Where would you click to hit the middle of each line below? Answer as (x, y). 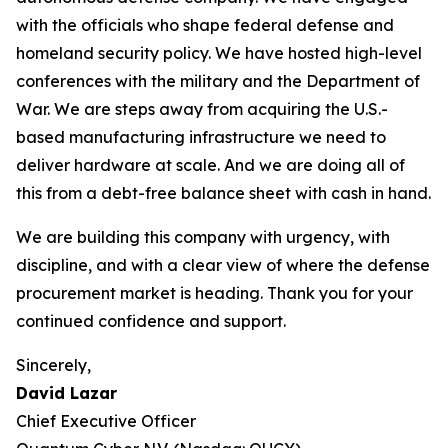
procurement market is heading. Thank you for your (214, 293)
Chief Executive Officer (106, 421)
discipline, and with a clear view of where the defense (223, 265)
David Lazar (66, 393)
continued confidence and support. (151, 321)
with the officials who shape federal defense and (205, 25)
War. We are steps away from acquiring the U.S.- (202, 109)
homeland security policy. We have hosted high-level (219, 53)
